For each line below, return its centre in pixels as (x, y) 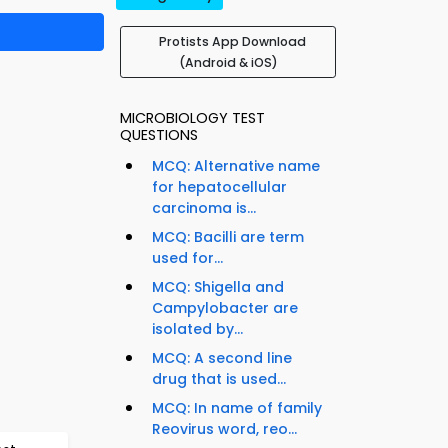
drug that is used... (219, 379)
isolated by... (197, 329)
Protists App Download (232, 42)
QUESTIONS (159, 135)
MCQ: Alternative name (236, 166)
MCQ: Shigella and (218, 287)
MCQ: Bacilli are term (228, 237)
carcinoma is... (204, 208)
